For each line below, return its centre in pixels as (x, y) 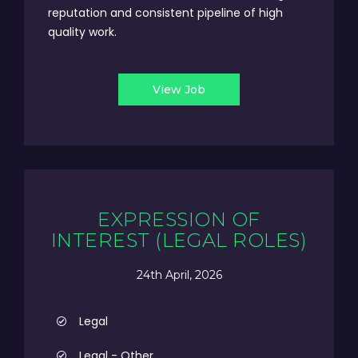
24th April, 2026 (179, 274)
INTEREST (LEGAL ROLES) (179, 240)
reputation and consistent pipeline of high (165, 13)
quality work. (82, 32)
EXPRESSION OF (179, 219)
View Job (179, 89)
